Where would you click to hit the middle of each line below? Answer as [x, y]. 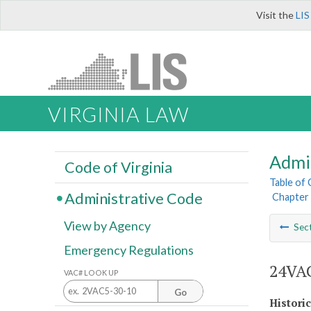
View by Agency [107, 226]
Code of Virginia [118, 167]
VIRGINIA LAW [118, 115]
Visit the [276, 15]
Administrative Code [133, 198]
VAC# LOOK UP [91, 272]
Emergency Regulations [129, 250]
